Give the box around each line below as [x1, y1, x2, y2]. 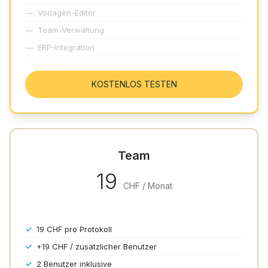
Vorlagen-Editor [38, 8, 96, 17]
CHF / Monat [123, 181, 172, 191]
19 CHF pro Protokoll [36, 224, 112, 234]
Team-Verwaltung [38, 25, 104, 35]
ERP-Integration [38, 42, 95, 52]
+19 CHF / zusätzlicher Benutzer [36, 242, 157, 251]
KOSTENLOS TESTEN [91, 79, 177, 89]
